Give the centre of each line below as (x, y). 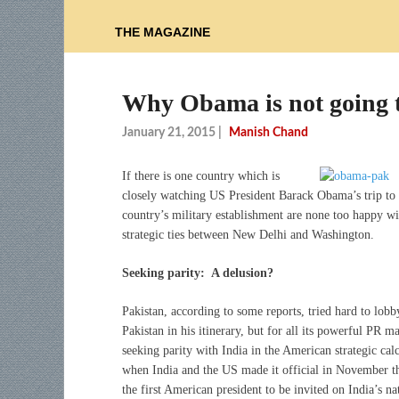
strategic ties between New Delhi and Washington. (248, 234)
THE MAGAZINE (163, 33)
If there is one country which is (201, 175)
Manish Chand (269, 132)
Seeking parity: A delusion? (198, 273)
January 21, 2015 (169, 132)
